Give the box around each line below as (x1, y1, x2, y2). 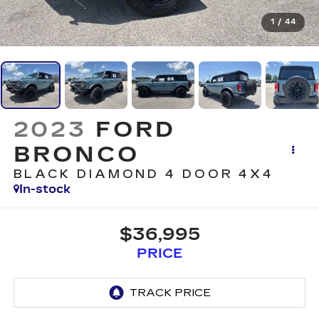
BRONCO (13, 142, 140, 168)
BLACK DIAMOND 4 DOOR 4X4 (13, 167, 275, 182)
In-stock (19, 182, 70, 197)
